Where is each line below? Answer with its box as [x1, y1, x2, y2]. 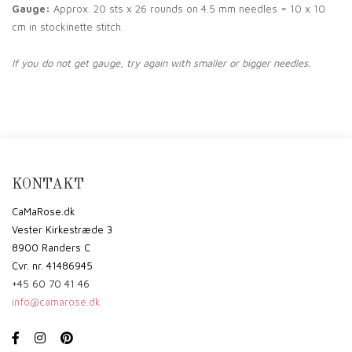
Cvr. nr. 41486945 [12, 258, 93, 272]
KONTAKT [12, 177, 84, 192]
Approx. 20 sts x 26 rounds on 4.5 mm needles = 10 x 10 [50, 2, 325, 15]
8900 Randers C [12, 240, 90, 254]
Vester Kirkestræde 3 [12, 222, 112, 236]
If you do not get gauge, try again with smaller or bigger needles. [12, 56, 310, 69]
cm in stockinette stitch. [12, 20, 123, 33]
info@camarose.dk [12, 295, 101, 308]
